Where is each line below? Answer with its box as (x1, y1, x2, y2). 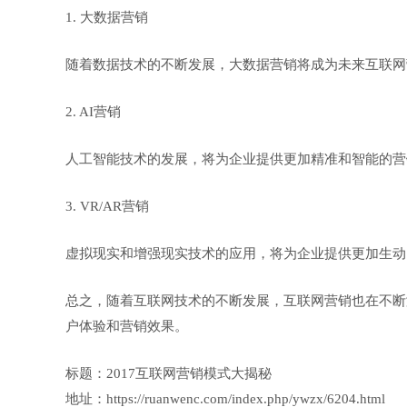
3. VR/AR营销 (65, 199, 149, 213)
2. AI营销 (65, 104, 121, 119)
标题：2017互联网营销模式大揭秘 (65, 366, 272, 381)
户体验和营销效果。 (65, 319, 188, 333)
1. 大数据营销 (65, 10, 148, 25)
